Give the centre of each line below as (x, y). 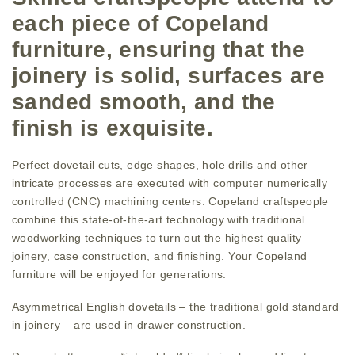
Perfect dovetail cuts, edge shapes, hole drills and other (160, 165)
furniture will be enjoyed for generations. (119, 274)
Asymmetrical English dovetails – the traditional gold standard (176, 306)
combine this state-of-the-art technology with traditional (158, 219)
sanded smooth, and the (144, 101)
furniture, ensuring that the (159, 49)
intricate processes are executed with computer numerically (170, 183)
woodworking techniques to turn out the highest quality (157, 238)
